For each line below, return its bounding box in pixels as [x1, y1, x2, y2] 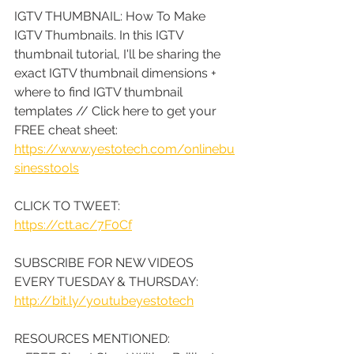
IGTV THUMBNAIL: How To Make [14, 8, 209, 24]
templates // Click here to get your [14, 103, 220, 119]
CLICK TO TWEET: [14, 198, 123, 213]
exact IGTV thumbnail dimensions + [14, 65, 220, 81]
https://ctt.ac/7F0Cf [14, 217, 132, 232]
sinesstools [14, 160, 79, 175]
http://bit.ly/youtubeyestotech [14, 292, 194, 308]
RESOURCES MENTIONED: [14, 330, 170, 346]
